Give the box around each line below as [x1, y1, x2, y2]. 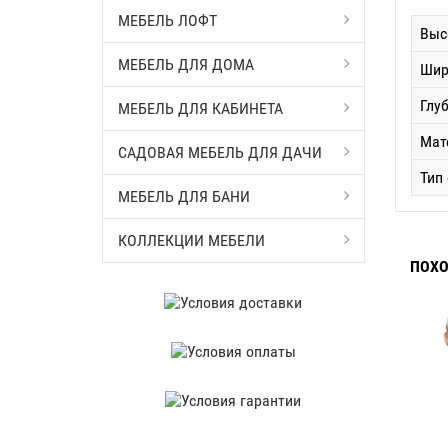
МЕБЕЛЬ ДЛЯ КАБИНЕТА [118, 99, 283, 118]
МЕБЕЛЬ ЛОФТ [118, 11, 217, 30]
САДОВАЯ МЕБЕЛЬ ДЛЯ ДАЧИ [118, 143, 322, 162]
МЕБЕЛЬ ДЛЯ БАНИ [118, 187, 250, 206]
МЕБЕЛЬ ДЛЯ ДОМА [118, 55, 254, 74]
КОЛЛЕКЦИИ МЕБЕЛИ [118, 231, 265, 250]
